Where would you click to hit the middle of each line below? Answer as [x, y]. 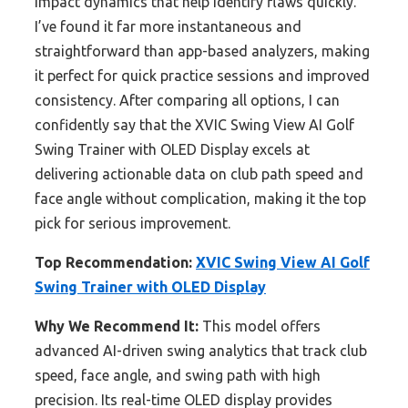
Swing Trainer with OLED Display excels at [172, 150]
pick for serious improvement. [133, 224]
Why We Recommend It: [117, 326]
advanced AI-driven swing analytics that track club [201, 351]
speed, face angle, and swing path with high [178, 376]
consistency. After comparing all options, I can [187, 101]
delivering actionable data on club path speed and [199, 174]
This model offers [260, 326]
